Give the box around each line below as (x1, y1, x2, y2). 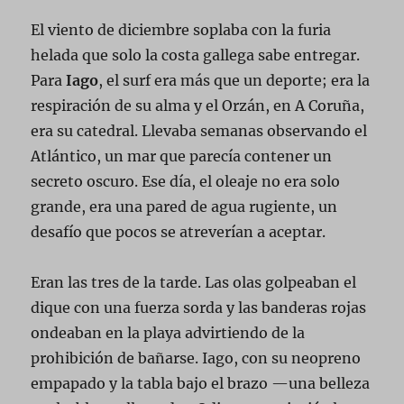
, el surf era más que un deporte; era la (98, 70, 371, 89)
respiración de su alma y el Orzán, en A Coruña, (31, 96, 365, 115)
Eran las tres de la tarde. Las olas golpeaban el (31, 272, 357, 291)
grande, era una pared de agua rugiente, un (31, 197, 338, 216)
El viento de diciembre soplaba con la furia (31, 20, 332, 39)
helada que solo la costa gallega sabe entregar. (31, 45, 361, 64)
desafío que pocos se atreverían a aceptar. (31, 222, 326, 241)
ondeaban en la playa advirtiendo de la (31, 323, 306, 342)
